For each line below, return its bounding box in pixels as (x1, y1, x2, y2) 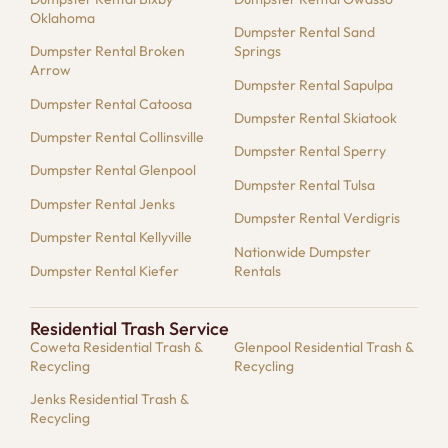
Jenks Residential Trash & (30, 390, 189, 409)
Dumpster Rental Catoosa (30, 94, 192, 113)
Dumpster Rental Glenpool (30, 161, 196, 180)
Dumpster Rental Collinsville (30, 128, 204, 147)
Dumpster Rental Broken (30, 42, 185, 61)
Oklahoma (30, 8, 95, 27)
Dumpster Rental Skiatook (234, 109, 397, 128)
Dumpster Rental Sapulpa (234, 75, 393, 94)
